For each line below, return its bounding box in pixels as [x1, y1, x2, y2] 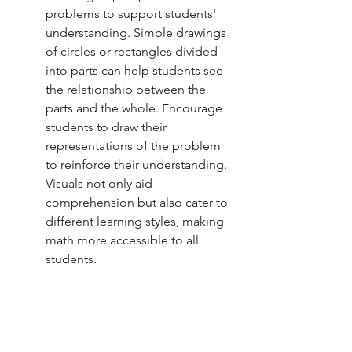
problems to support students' [46, 6, 219, 22]
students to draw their [46, 119, 170, 135]
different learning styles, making [46, 214, 227, 229]
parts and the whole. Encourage [46, 101, 225, 116]
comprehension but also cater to [46, 195, 231, 211]
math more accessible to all [46, 233, 202, 248]
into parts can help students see [46, 63, 226, 79]
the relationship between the [46, 82, 209, 97]
